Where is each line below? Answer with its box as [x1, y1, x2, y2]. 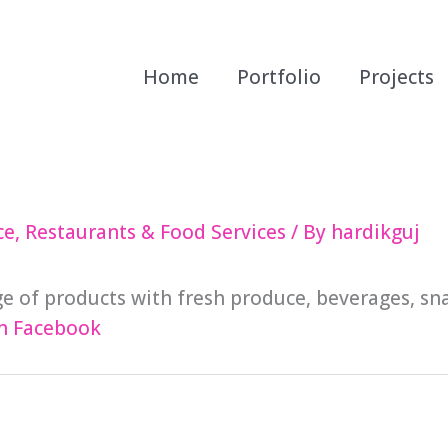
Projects [359, 63, 434, 90]
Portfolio [237, 63, 321, 90]
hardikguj [331, 219, 420, 245]
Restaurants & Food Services [25, 219, 286, 245]
